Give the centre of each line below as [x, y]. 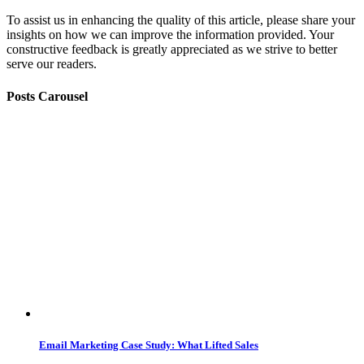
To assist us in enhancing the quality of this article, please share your [181, 20]
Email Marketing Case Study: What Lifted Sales [149, 345]
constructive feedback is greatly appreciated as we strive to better [172, 50]
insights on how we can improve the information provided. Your [170, 35]
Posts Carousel [47, 96]
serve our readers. [52, 64]
